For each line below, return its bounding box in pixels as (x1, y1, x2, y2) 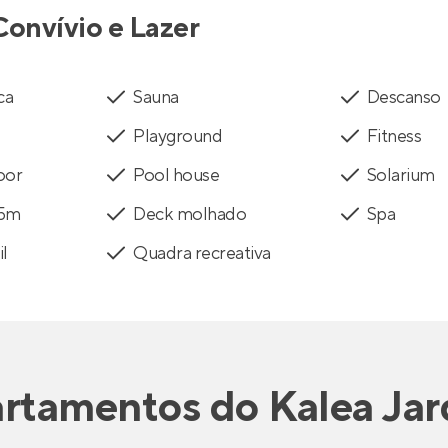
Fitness (366, 125, 422, 149)
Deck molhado (133, 203, 247, 227)
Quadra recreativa (133, 242, 271, 266)
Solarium (366, 164, 435, 188)
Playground (133, 125, 223, 149)
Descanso (366, 86, 441, 110)
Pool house (133, 164, 220, 188)
